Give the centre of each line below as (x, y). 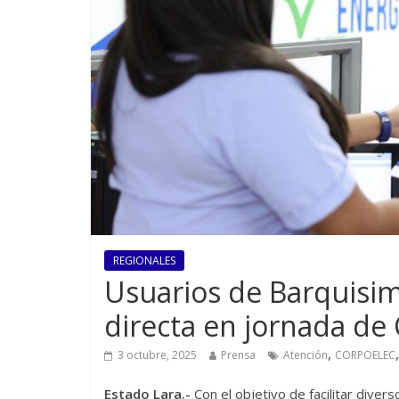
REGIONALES (144, 261)
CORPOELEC (365, 355)
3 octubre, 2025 (157, 355)
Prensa (238, 355)
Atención (305, 355)
